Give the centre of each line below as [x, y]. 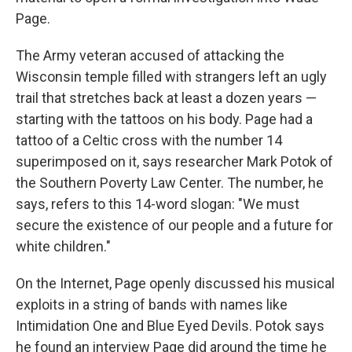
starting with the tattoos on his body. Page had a [164, 119]
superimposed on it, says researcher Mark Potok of [174, 161]
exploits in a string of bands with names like [152, 304]
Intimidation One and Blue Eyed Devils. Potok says [170, 326]
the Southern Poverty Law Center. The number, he [170, 183]
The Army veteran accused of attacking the [150, 55]
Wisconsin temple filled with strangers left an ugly [171, 77]
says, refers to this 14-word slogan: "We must [158, 204]
